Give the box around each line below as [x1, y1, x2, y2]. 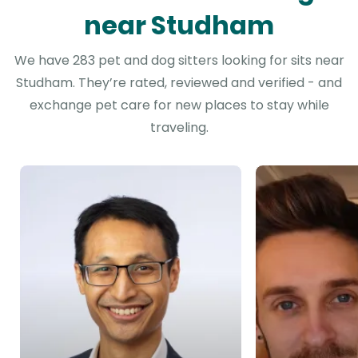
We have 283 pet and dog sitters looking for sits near [14, 51, 344, 70]
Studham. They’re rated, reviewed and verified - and [16, 74, 342, 92]
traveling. [149, 118, 209, 137]
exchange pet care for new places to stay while [29, 96, 329, 114]
